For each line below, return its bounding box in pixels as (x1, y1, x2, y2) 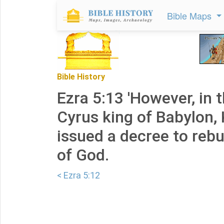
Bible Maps (167, 9, 214, 22)
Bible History (57, 72, 105, 81)
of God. (57, 145, 109, 164)
